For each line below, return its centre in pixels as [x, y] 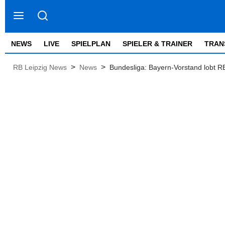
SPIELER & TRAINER [157, 44]
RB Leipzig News [40, 67]
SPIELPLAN [91, 44]
